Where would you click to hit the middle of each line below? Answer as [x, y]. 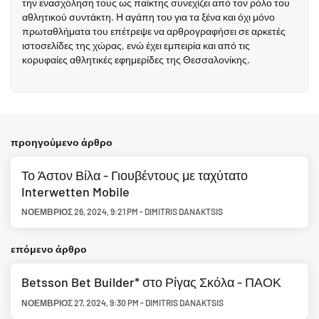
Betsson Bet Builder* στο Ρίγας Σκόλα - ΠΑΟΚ [151, 282]
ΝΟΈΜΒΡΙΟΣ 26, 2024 [64, 211]
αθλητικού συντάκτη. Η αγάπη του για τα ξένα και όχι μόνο [148, 16]
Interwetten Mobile [75, 191]
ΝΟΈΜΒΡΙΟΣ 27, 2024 [64, 302]
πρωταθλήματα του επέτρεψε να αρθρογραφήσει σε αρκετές [154, 31]
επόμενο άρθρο [49, 249]
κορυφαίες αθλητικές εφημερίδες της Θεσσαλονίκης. [136, 59]
